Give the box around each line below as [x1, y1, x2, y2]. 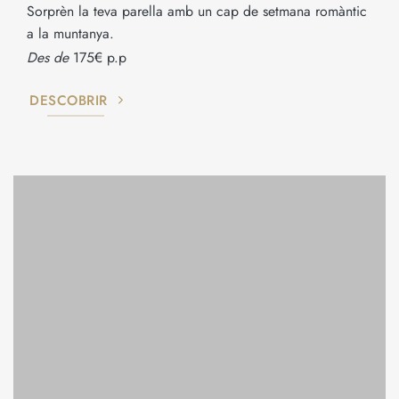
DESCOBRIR [29, 90, 108, 110]
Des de [27, 46, 69, 68]
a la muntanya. [27, 23, 114, 45]
